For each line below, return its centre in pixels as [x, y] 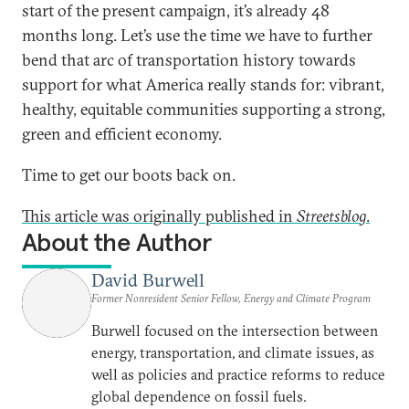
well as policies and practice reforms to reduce [238, 374]
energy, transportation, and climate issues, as [233, 352]
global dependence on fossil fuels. [199, 396]
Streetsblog [331, 215]
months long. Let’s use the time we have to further [197, 35]
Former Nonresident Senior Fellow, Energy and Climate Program [231, 298]
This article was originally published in [159, 215]
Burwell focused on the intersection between [235, 330]
